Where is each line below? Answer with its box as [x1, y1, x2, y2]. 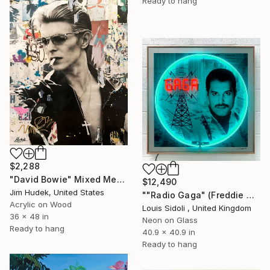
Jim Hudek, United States [10, 187, 104, 197]
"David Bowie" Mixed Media [116, 174, 125, 184]
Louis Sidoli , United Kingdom [142, 202, 251, 213]
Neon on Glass [142, 215, 198, 225]
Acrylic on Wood [10, 199, 72, 209]
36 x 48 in [10, 211, 49, 221]
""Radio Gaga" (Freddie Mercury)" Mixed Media [246, 189, 254, 200]
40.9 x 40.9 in [142, 227, 195, 237]
